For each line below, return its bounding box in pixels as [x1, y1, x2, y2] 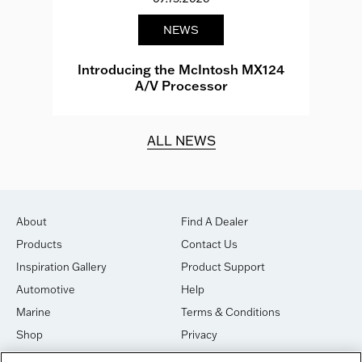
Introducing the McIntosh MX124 [78, 61, 284, 78]
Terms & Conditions [181, 305, 280, 318]
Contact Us [181, 238, 238, 250]
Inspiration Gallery [16, 260, 107, 273]
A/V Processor [134, 77, 228, 94]
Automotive [16, 283, 75, 296]
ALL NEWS [146, 133, 216, 149]
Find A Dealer [181, 215, 248, 228]
